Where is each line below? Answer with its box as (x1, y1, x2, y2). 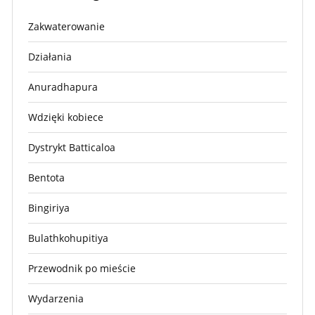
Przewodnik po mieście (28, 261, 136, 275)
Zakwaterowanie (28, 19, 105, 33)
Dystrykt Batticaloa (28, 140, 115, 154)
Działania (28, 49, 72, 63)
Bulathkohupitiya (28, 231, 108, 245)
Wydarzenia (28, 291, 84, 305)
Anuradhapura (28, 79, 98, 94)
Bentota (28, 170, 65, 184)
